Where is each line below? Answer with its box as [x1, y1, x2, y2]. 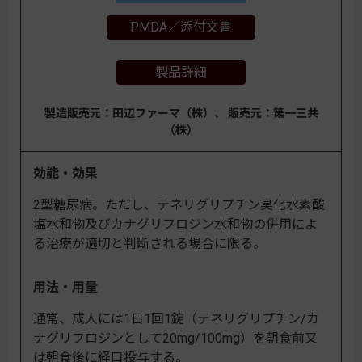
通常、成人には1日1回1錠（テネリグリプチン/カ [33, 311, 319, 327]
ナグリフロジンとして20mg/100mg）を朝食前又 [33, 330, 318, 347]
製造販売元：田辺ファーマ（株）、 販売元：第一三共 [44, 107, 318, 120]
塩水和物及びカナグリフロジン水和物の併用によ [33, 217, 318, 233]
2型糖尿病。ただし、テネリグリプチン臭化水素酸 [33, 197, 325, 213]
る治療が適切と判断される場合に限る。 [33, 236, 266, 252]
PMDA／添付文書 [130, 19, 232, 36]
